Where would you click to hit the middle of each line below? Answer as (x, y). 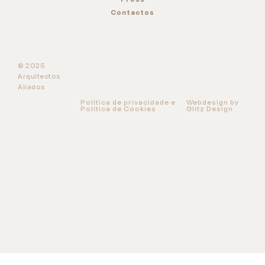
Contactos (132, 13)
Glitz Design (210, 109)
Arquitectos (39, 77)
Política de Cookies (119, 109)
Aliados (32, 88)
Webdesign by (213, 103)
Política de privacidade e (128, 103)
